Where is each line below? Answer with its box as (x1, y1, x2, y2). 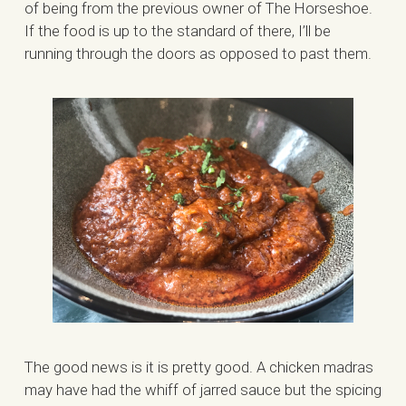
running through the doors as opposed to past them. (24, 43, 372, 63)
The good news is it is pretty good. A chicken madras (24, 357, 373, 376)
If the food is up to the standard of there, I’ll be (24, 21, 331, 40)
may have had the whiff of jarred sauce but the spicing (24, 380, 382, 399)
